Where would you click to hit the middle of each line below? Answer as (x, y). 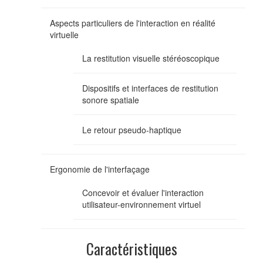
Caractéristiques (131, 248)
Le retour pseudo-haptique (132, 129)
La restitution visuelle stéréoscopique (151, 58)
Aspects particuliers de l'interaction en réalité (133, 23)
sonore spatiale (111, 100)
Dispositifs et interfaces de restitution (150, 88)
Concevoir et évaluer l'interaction (143, 192)
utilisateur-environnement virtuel (141, 204)
